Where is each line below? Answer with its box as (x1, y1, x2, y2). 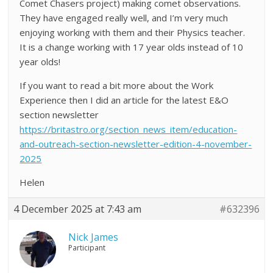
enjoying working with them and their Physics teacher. (19, 26, 246, 38)
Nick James (68, 230, 119, 244)
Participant (68, 242, 106, 253)
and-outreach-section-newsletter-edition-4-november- (19, 137, 252, 150)
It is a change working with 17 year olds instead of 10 (19, 40, 244, 53)
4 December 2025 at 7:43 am (13, 202, 142, 216)
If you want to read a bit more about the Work (19, 79, 214, 91)
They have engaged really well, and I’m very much (19, 11, 229, 24)
